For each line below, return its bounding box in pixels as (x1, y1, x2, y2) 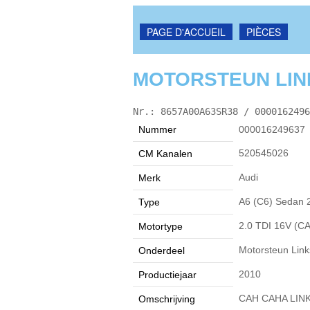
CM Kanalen (138, 147, 192, 159)
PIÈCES (246, 25, 281, 39)
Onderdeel (138, 244, 185, 256)
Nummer (138, 123, 176, 135)
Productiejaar (138, 268, 197, 280)
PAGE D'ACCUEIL (147, 25, 226, 39)
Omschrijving (138, 293, 195, 304)
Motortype (138, 220, 183, 232)
